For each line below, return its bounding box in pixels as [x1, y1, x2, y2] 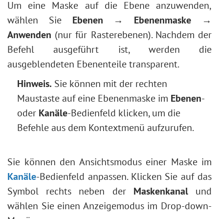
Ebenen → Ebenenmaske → [72, 14, 212, 26]
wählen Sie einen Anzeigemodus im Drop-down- [7, 199, 212, 212]
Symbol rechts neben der [7, 185, 133, 197]
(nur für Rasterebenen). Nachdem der [51, 28, 212, 41]
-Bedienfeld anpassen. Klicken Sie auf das [36, 170, 212, 183]
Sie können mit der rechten [52, 77, 167, 90]
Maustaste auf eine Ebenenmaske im [17, 92, 171, 105]
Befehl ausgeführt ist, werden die [7, 43, 212, 56]
